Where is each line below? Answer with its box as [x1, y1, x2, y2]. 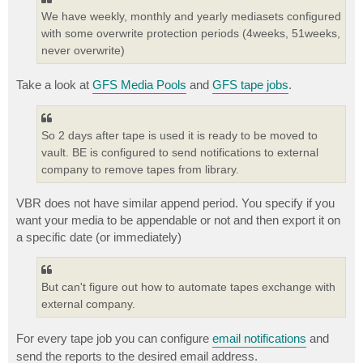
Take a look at [16, 77, 92, 92]
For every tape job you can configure [16, 331, 212, 345]
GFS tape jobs [212, 77, 288, 92]
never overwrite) [41, 44, 125, 58]
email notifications [212, 331, 306, 345]
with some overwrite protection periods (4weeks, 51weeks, [41, 27, 340, 41]
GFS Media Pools [92, 77, 186, 92]
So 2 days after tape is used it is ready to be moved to [41, 128, 318, 142]
